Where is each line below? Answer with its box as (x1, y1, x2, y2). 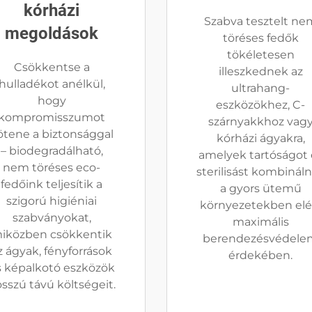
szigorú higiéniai (6, 194, 97, 208)
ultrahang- (231, 81, 290, 95)
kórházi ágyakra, (216, 132, 305, 145)
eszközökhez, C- (216, 98, 305, 111)
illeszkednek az (218, 65, 303, 78)
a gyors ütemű (219, 182, 302, 195)
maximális (232, 215, 289, 228)
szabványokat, (12, 211, 91, 224)
